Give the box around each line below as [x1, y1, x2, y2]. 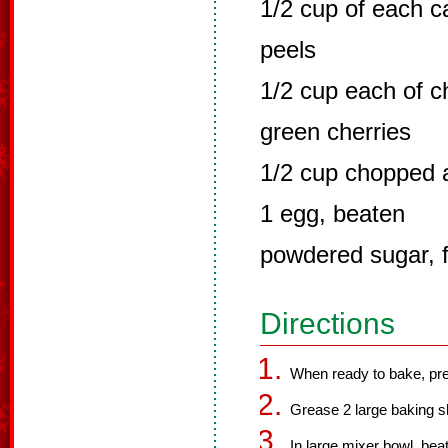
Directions [260, 307, 395, 340]
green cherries [260, 118, 411, 145]
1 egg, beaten [260, 200, 405, 227]
